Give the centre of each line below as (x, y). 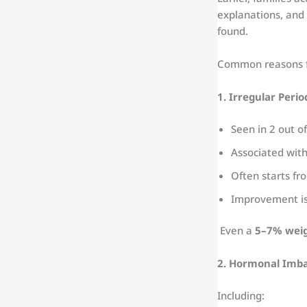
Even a (236, 231)
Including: (241, 295)
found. (233, 31)
